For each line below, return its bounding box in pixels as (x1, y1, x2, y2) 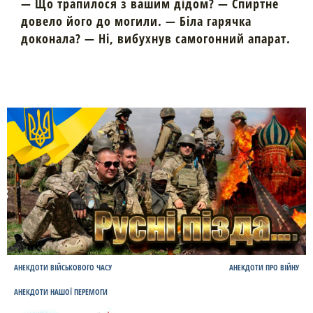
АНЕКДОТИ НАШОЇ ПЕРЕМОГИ (14, 286, 108, 297)
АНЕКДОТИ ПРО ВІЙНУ (229, 262, 299, 272)
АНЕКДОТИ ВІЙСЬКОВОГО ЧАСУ (14, 262, 112, 272)
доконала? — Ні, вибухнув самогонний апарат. (21, 29, 291, 47)
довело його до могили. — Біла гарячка (21, 12, 252, 29)
